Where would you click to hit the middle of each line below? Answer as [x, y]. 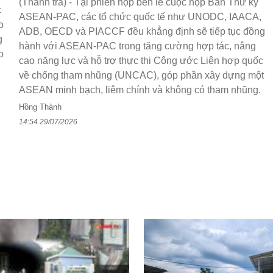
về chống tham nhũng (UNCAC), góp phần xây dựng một [141, 76]
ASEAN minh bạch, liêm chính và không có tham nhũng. [140, 90]
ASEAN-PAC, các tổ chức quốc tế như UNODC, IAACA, [140, 17]
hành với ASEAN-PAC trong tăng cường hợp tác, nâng [137, 46]
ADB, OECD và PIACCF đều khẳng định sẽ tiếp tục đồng [142, 32]
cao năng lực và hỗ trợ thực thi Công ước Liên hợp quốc [141, 61]
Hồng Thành [40, 107]
